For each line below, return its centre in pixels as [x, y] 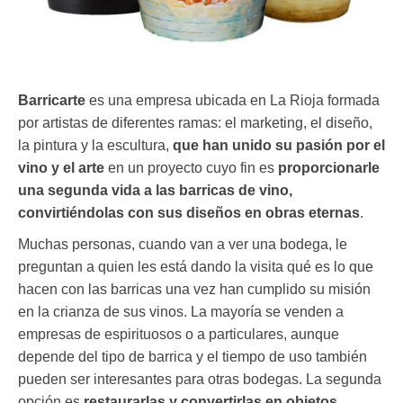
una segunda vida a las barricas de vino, [155, 191]
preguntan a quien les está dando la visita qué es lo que [196, 267]
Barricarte [52, 101]
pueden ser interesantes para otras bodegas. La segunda [200, 380]
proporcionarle [329, 168]
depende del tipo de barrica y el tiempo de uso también [193, 357]
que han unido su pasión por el [279, 146]
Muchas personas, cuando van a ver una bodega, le [183, 245]
